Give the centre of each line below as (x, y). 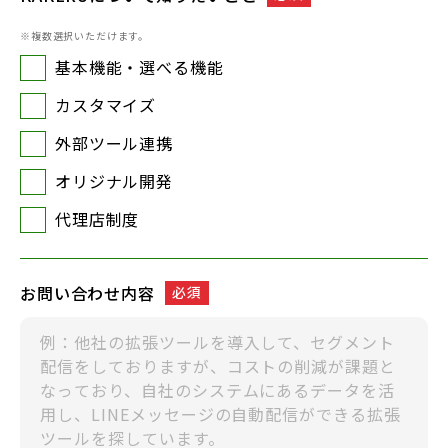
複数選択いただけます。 (90, 35)
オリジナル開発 (114, 181)
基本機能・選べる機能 (139, 67)
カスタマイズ (106, 105)
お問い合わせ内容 (87, 293)
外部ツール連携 (114, 143)
